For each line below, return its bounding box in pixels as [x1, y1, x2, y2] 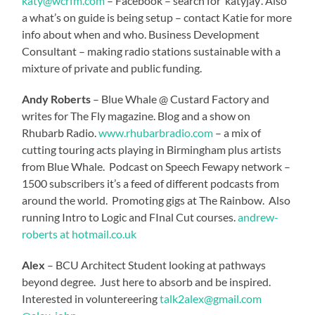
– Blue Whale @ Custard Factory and [91, 91, 270, 105]
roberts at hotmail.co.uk [22, 226, 137, 240]
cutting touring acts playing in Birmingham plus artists [22, 142, 282, 156]
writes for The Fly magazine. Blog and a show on [22, 108, 251, 122]
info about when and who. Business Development [22, 27, 260, 41]
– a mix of [213, 125, 262, 139]
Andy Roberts [22, 91, 91, 105]
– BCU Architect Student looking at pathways [45, 257, 266, 271]
